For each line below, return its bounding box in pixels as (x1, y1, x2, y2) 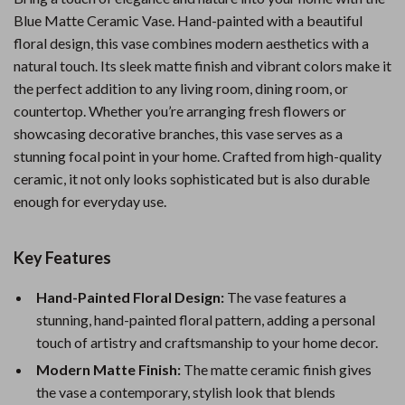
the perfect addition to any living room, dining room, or (14, 80, 348, 97)
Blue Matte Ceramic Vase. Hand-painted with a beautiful (14, 12, 363, 29)
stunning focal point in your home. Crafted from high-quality (14, 147, 381, 165)
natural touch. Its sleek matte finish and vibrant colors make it (14, 57, 391, 74)
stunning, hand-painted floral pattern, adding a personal (36, 311, 375, 328)
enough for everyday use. (14, 193, 166, 210)
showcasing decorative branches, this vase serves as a (14, 125, 343, 142)
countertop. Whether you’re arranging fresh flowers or (14, 102, 346, 119)
